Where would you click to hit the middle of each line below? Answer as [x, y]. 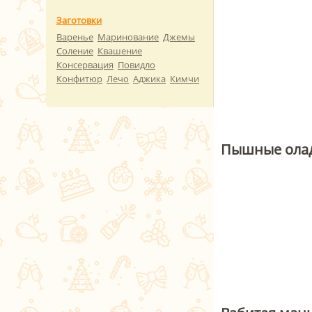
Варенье [75, 37]
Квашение [120, 51]
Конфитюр [79, 79]
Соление [75, 51]
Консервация [85, 65]
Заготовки [79, 20]
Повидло [136, 65]
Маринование [128, 37]
